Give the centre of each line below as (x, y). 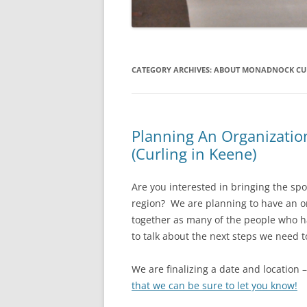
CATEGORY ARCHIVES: (173, 70)
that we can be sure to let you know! (214, 285)
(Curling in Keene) (194, 153)
